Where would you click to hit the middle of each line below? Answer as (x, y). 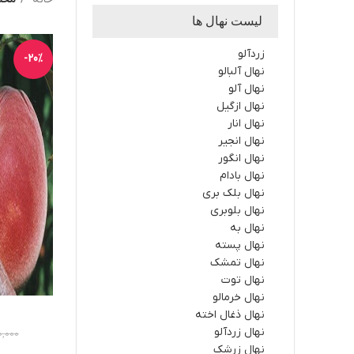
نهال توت (243, 280)
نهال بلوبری (237, 211)
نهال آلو (247, 89)
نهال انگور (241, 158)
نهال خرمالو (239, 298)
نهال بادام (242, 176)
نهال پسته (240, 245)
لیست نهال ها (227, 21)
